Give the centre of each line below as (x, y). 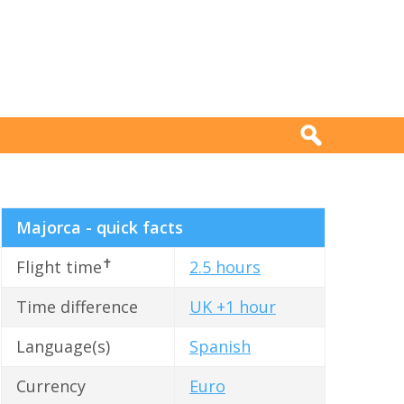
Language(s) (63, 347)
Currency (51, 386)
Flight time (59, 267)
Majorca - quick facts (100, 228)
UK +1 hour (233, 307)
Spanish (220, 347)
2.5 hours (225, 267)
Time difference (77, 307)
